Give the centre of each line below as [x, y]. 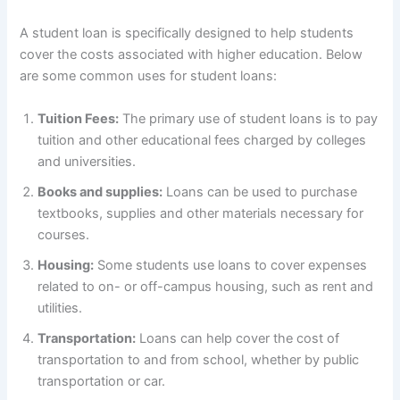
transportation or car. [102, 381]
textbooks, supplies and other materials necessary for [201, 213]
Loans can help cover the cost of [238, 338]
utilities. [60, 308]
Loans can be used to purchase [260, 192]
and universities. [87, 161]
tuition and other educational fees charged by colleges [202, 140]
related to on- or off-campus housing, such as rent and [206, 286]
